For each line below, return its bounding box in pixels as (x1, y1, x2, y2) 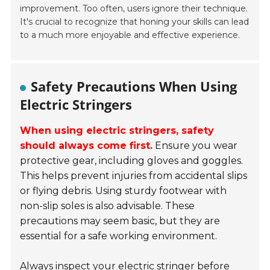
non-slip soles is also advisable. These (20, 200, 195, 212)
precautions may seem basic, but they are (20, 215, 221, 227)
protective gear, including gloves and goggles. (20, 155, 243, 167)
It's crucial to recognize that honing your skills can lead (20, 16, 250, 28)
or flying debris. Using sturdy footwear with (20, 185, 227, 197)
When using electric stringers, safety (20, 125, 215, 137)
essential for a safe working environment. (20, 230, 218, 242)
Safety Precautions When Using (31, 77, 237, 96)
